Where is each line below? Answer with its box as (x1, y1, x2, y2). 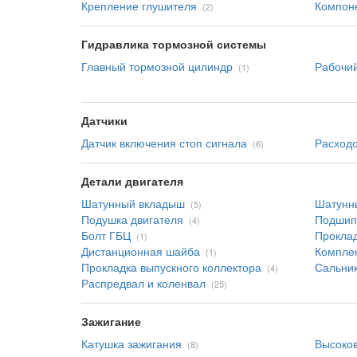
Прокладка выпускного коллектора (81, 259, 261, 275)
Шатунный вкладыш (81, 195, 185, 211)
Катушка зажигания (81, 335, 182, 351)
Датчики (81, 112, 127, 128)
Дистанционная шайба (81, 243, 200, 259)
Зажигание (81, 313, 141, 329)
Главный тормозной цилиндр (81, 58, 233, 74)
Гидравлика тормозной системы (81, 36, 266, 52)
